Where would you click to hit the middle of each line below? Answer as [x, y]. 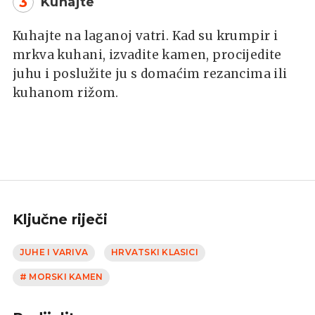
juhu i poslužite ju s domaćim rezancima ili [150, 73]
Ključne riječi [60, 219]
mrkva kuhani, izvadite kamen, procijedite [147, 54]
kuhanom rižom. [66, 92]
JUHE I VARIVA [54, 252]
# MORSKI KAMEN [62, 277]
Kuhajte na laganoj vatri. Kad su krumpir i [146, 36]
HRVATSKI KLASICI [155, 252]
